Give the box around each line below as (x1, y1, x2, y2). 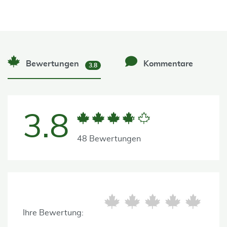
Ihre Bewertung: (23, 208, 86, 217)
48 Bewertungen (77, 134, 141, 143)
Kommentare (141, 59, 194, 68)
